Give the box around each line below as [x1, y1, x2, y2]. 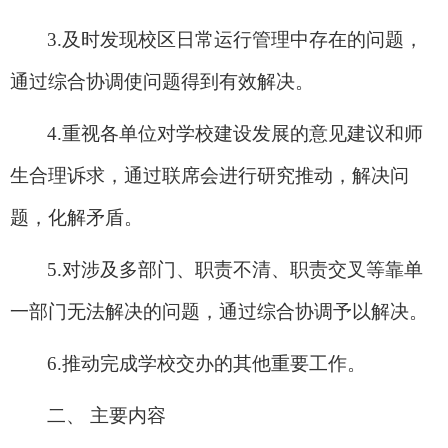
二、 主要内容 [47, 404, 166, 426]
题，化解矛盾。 [10, 206, 143, 228]
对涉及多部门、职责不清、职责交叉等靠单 [62, 258, 423, 280]
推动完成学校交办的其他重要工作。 [62, 352, 366, 374]
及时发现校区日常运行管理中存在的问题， [62, 28, 423, 50]
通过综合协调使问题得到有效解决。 [10, 70, 314, 92]
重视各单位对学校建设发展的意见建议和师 [62, 122, 423, 144]
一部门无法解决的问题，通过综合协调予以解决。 [10, 300, 428, 322]
